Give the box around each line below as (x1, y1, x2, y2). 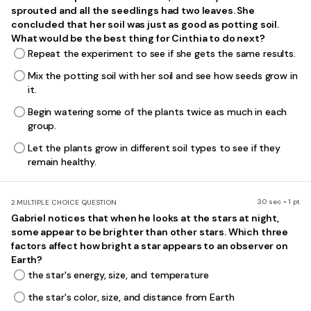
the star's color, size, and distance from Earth (28, 291, 235, 303)
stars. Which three (199, 226, 289, 238)
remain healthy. (28, 155, 96, 168)
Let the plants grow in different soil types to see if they (28, 142, 280, 154)
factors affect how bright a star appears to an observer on (11, 239, 288, 252)
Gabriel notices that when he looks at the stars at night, (11, 212, 280, 224)
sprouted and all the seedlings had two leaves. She (11, 4, 255, 17)
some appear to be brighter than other (11, 226, 199, 238)
